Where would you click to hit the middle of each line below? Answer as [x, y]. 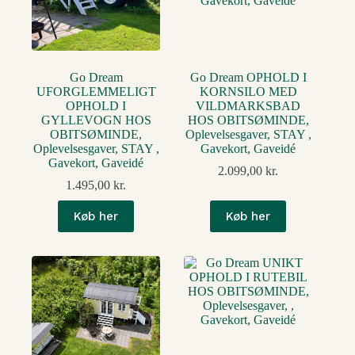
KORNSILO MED [248, 92]
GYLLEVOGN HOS [96, 120]
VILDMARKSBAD [248, 106]
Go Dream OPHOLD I [248, 78]
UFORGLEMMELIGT [96, 92]
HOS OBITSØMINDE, [248, 120]
